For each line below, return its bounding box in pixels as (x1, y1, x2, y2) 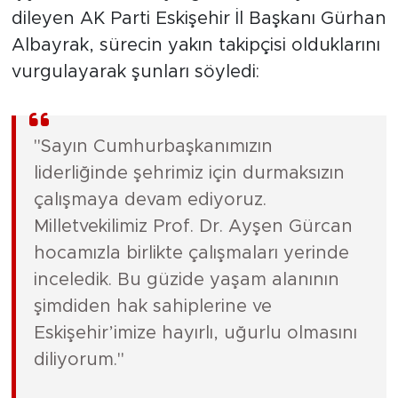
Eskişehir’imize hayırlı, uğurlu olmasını (33, 324, 357, 343)
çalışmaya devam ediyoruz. (33, 191, 267, 210)
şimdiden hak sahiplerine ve (33, 298, 272, 316)
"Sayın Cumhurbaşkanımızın (33, 138, 273, 156)
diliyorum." (33, 351, 124, 370)
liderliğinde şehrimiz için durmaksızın (33, 164, 345, 183)
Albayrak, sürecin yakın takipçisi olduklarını (11, 36, 380, 55)
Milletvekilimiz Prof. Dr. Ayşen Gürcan (33, 218, 353, 236)
